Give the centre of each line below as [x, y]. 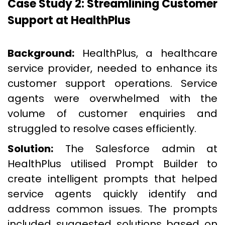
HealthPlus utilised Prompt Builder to [113, 164]
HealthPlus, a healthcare [146, 53]
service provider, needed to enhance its [113, 68]
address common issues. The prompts [113, 209]
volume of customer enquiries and [113, 114]
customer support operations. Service [113, 83]
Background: [41, 53]
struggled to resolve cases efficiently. [102, 129]
